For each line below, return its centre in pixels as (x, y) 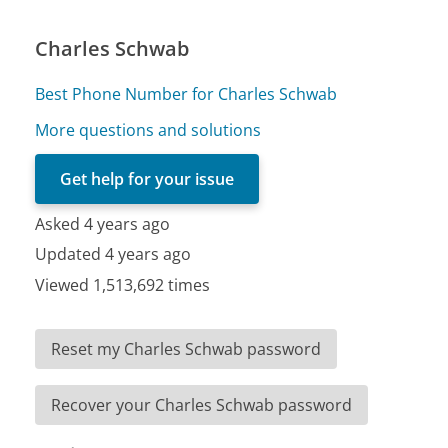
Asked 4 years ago (103, 223)
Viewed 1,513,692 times (123, 284)
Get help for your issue (147, 178)
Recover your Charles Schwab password (202, 404)
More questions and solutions (148, 129)
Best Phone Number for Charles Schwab (186, 93)
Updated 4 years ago (113, 254)
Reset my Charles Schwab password (186, 348)
